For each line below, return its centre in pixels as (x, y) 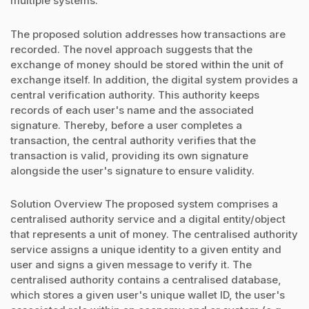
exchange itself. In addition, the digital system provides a (154, 79)
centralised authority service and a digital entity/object (148, 219)
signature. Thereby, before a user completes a (126, 125)
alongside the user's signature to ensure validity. (132, 170)
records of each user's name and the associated (132, 110)
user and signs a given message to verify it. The (131, 264)
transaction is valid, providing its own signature (129, 155)
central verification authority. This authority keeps (135, 94)
